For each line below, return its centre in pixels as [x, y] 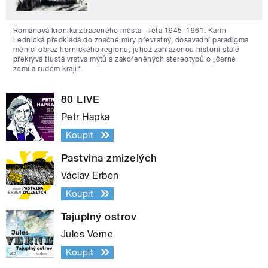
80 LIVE [80, 99]
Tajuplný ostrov [99, 216]
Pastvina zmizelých [109, 158]
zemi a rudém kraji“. [48, 68]
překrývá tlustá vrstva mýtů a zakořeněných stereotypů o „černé [125, 59]
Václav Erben [90, 175]
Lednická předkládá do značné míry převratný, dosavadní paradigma [131, 40]
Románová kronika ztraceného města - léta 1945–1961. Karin [120, 30]
